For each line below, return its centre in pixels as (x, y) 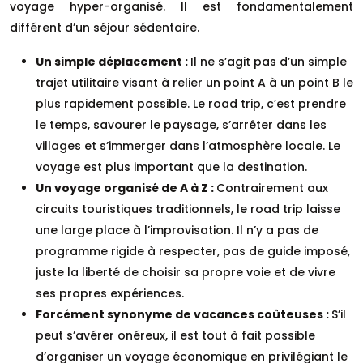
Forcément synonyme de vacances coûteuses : (184, 314)
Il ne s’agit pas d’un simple (269, 61)
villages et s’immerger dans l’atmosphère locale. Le (188, 145)
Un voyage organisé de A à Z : (126, 188)
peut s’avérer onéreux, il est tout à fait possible (175, 335)
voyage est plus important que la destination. (171, 167)
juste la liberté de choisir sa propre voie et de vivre (186, 272)
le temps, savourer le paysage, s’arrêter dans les (181, 124)
